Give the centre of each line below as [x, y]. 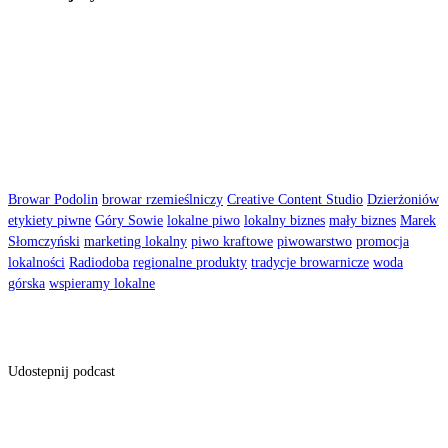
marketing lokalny [135, 240]
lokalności [36, 261]
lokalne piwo [203, 219]
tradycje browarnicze [310, 261]
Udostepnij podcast [61, 371]
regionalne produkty [190, 261]
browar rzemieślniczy [162, 198]
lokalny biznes [284, 219]
